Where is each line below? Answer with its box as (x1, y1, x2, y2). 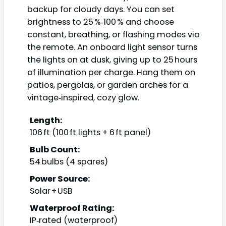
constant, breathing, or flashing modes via (27, 28, 200, 40)
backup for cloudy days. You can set (27, 3, 175, 15)
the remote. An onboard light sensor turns (27, 41, 197, 53)
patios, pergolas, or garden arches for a (27, 79, 188, 91)
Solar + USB (30, 185, 73, 197)
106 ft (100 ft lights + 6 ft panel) (30, 127, 151, 138)
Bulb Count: (30, 144, 80, 155)
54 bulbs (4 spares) (30, 156, 108, 167)
